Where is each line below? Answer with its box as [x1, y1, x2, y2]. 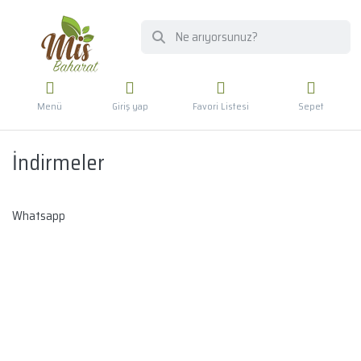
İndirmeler [12, 145, 105, 180]
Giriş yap [111, 98, 148, 114]
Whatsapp [12, 206, 65, 226]
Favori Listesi [193, 98, 250, 114]
